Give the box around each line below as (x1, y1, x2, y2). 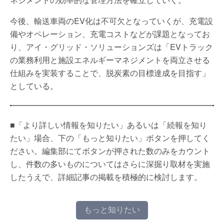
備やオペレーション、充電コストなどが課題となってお (10, 27, 210, 39)
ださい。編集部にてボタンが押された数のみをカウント (10, 144, 210, 156)
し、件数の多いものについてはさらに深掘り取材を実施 (10, 157, 210, 169)
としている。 (10, 79, 58, 91)
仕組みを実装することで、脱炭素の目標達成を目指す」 (10, 66, 210, 78)
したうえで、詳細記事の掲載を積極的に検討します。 (10, 170, 202, 182)
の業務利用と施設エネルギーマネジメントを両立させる (10, 53, 210, 65)
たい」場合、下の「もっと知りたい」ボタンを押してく (10, 131, 210, 143)
